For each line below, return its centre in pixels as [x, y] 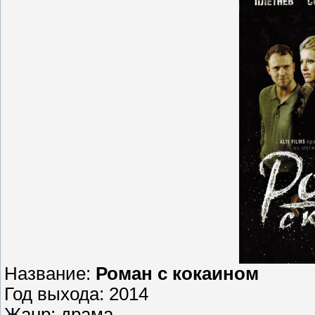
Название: [47, 274]
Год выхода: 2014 [76, 294]
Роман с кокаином [175, 274]
